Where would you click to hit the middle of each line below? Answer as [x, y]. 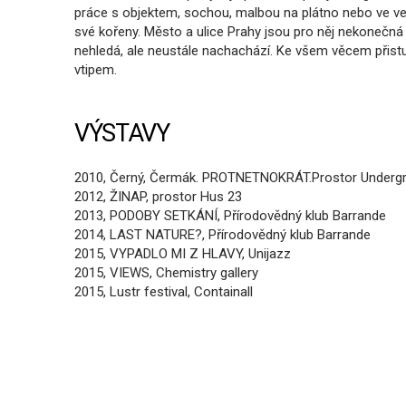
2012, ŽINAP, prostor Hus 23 [158, 197]
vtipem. [96, 70]
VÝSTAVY [122, 133]
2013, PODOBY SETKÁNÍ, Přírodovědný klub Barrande [230, 216]
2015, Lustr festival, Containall [164, 292]
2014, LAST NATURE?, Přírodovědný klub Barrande [222, 235]
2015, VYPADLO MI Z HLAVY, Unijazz [183, 254]
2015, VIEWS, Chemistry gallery [166, 273]
